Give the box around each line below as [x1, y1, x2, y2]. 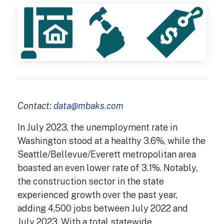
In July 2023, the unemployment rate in [17, 122, 177, 133]
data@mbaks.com [53, 100, 123, 111]
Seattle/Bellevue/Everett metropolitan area [17, 149, 196, 160]
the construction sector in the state [17, 176, 164, 187]
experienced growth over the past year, [17, 189, 177, 200]
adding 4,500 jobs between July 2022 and [17, 203, 188, 214]
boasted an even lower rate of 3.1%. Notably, [17, 162, 197, 173]
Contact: [17, 100, 53, 111]
